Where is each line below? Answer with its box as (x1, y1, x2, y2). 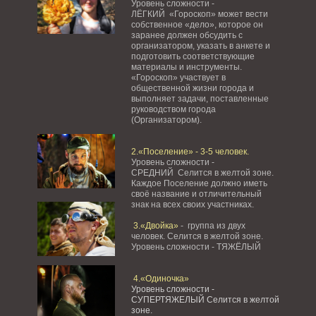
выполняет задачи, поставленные (130, 94, 269, 104)
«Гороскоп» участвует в (130, 73, 226, 83)
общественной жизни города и (130, 83, 254, 93)
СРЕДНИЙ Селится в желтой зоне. (130, 168, 276, 178)
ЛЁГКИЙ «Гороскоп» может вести (130, 9, 268, 19)
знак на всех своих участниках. (130, 200, 256, 209)
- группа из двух (178, 221, 245, 231)
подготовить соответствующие (130, 51, 255, 61)
